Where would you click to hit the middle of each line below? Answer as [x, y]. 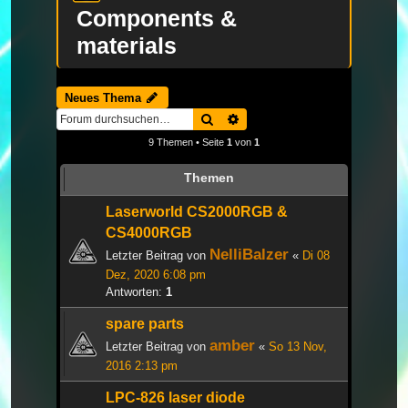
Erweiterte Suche [288, 117]
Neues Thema [103, 97]
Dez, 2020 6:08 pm [156, 274]
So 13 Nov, [298, 346]
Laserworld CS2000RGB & [197, 211]
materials [127, 45]
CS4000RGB [149, 232]
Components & [157, 18]
